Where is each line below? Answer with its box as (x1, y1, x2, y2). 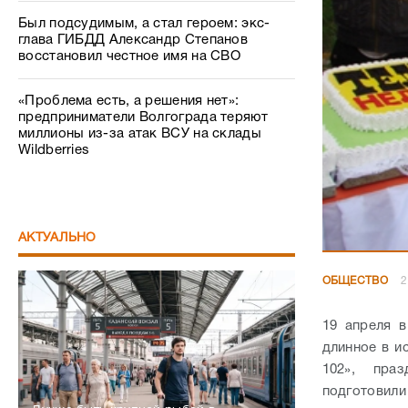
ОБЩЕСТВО (321, 275, 388, 286)
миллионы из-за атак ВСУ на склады (18, 127, 261, 140)
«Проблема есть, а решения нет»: (18, 95, 240, 107)
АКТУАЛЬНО (18, 232, 97, 244)
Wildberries (18, 144, 90, 157)
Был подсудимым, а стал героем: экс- (18, 17, 270, 30)
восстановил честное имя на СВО (18, 50, 241, 63)
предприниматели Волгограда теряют (18, 111, 268, 124)
